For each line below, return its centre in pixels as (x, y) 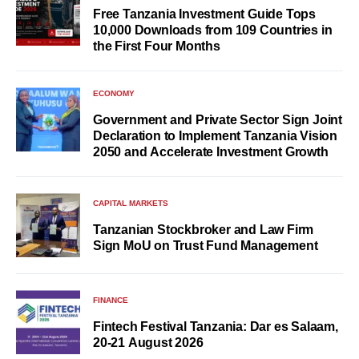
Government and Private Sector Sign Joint (218, 120)
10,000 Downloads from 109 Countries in (213, 30)
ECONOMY (114, 94)
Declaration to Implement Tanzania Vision (215, 136)
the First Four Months (157, 46)
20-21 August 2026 (148, 342)
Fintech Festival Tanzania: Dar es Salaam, (216, 326)
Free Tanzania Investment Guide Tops (204, 14)
